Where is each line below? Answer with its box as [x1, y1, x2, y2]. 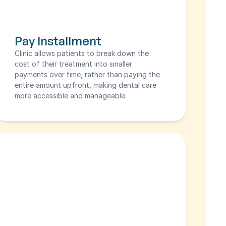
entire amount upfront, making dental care [15, 81, 157, 89]
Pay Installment [15, 33, 102, 48]
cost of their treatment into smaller [15, 60, 133, 68]
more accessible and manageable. [15, 91, 127, 100]
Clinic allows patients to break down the [15, 49, 149, 58]
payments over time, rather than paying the [15, 70, 160, 79]
